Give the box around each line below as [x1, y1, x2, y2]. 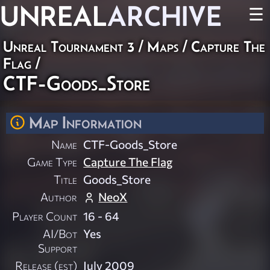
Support [38, 240, 78, 256]
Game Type [27, 154, 78, 169]
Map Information [29, 113, 142, 132]
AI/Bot [43, 226, 78, 241]
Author [40, 189, 78, 204]
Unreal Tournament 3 [3, 38, 134, 55]
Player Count [12, 209, 78, 224]
